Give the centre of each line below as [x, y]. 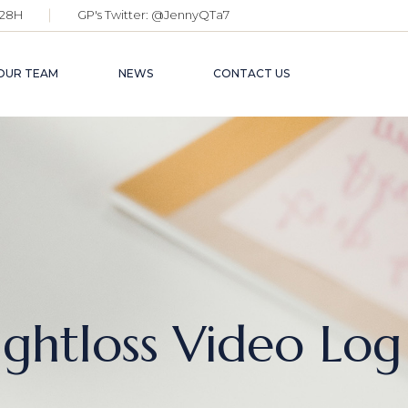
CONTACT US [252, 74]
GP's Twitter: [115, 15]
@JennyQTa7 [191, 15]
